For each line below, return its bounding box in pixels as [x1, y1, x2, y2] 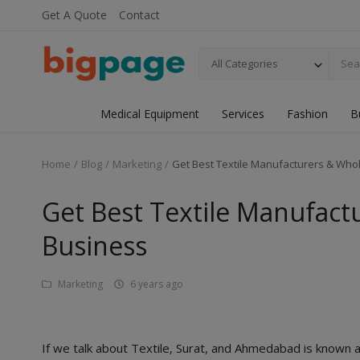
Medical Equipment [100, 106, 199, 121]
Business [42, 228, 147, 263]
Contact [119, 7, 160, 22]
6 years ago [130, 277, 183, 291]
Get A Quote [42, 7, 107, 22]
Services [221, 106, 264, 121]
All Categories [211, 55, 278, 71]
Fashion [286, 106, 328, 121]
